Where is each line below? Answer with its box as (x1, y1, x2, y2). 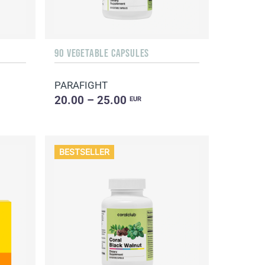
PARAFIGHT (54, 79, 108, 91)
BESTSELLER (59, 147, 109, 157)
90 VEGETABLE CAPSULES (54, 46, 150, 59)
